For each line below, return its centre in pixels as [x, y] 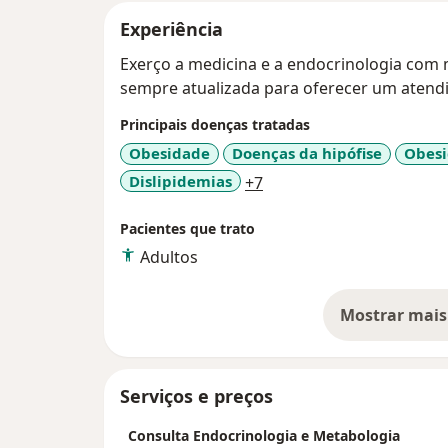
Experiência [171, 29]
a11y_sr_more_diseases [350, 181]
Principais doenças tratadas [215, 125]
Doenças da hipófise [307, 153]
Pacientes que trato [187, 229]
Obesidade [169, 153]
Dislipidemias [180, 180]
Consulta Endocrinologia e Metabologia [264, 436]
